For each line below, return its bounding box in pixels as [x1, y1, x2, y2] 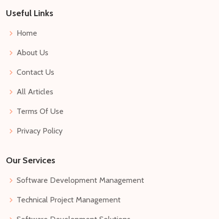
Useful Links [6, 8, 53, 19]
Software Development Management [17, 175, 144, 185]
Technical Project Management [17, 195, 121, 204]
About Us [17, 48, 48, 57]
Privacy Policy [17, 126, 63, 135]
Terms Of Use [17, 107, 64, 116]
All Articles [17, 87, 53, 96]
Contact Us [17, 67, 54, 77]
